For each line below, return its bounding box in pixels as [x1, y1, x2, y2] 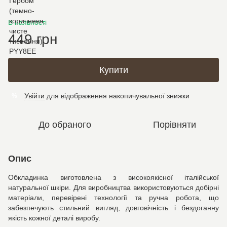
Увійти [24, 92, 45, 100]
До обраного [39, 120, 91, 130]
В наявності [8, 18, 47, 26]
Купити [99, 65, 128, 75]
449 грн [8, 31, 57, 47]
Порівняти [153, 120, 196, 130]
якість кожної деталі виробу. [8, 214, 100, 222]
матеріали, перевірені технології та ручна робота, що [8, 194, 219, 202]
